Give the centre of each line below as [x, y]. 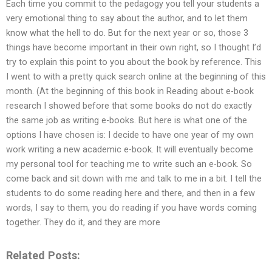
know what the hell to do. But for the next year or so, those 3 [127, 33]
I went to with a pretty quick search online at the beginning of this [136, 77]
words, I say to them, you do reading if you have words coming [131, 208]
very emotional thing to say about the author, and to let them [127, 19]
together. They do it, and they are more [83, 223]
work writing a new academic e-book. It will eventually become [130, 150]
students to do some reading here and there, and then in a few [131, 193]
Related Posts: [43, 255]
